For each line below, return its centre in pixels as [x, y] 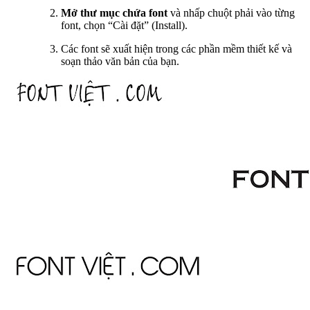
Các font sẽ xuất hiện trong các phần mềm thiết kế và [176, 48]
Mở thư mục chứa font [114, 12]
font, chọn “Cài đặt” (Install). [124, 25]
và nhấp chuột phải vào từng [231, 12]
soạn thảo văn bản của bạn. [120, 61]
